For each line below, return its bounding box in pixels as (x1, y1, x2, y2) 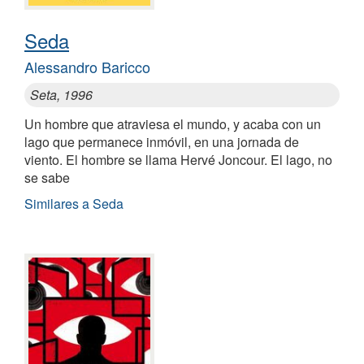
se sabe (24, 168, 70, 187)
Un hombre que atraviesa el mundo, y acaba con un (24, 115, 321, 133)
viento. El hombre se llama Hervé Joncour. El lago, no (24, 150, 332, 169)
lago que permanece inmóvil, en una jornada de (24, 132, 299, 151)
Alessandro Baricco (24, 56, 150, 77)
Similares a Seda (24, 194, 123, 213)
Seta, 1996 (30, 85, 93, 104)
